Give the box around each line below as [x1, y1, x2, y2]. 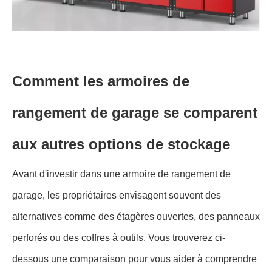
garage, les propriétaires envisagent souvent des [12, 190, 221, 201]
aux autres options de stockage [12, 136, 230, 153]
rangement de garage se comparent [12, 104, 257, 121]
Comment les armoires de [12, 73, 189, 90]
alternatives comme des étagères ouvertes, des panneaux [12, 211, 260, 222]
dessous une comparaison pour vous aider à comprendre [12, 254, 257, 265]
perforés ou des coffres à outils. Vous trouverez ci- [12, 233, 225, 243]
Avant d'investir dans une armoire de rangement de [12, 169, 231, 180]
